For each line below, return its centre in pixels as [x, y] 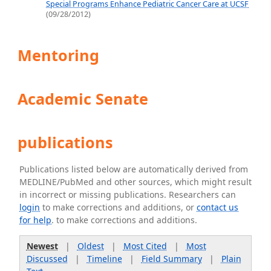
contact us [218, 207]
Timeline [104, 258]
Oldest [90, 246]
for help [36, 220]
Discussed [47, 258]
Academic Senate [81, 99]
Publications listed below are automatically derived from [134, 169]
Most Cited [145, 246]
